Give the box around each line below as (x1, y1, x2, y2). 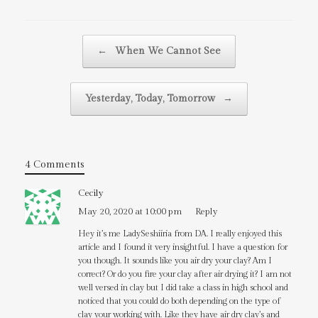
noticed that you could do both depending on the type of (78, 295, 280, 306)
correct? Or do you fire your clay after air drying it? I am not (78, 268, 292, 279)
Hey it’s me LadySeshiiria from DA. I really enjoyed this (78, 228, 282, 238)
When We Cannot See (112, 45, 221, 57)
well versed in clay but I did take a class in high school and (78, 282, 288, 292)
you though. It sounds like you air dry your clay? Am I (78, 255, 272, 265)
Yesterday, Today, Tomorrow (85, 92, 218, 104)
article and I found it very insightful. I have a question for (78, 241, 287, 252)
